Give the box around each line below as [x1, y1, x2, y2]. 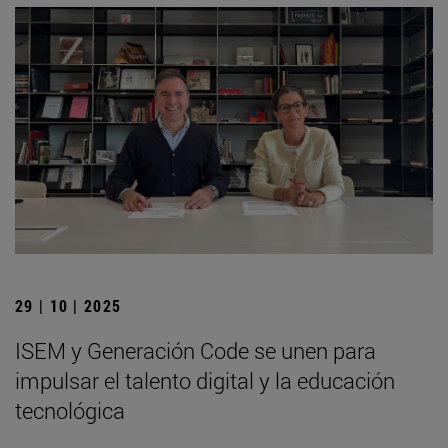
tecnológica [15, 395, 125, 425]
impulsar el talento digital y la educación [15, 365, 395, 395]
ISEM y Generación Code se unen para [15, 335, 376, 365]
